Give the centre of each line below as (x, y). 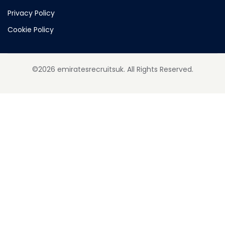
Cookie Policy (31, 30)
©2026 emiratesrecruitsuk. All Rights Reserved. (113, 70)
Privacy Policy (31, 13)
